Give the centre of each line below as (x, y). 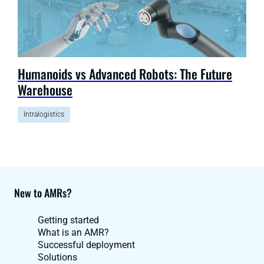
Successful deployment (86, 245)
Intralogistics (44, 114)
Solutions (57, 257)
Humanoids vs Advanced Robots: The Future (125, 73)
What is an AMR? (73, 232)
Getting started (68, 220)
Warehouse (45, 89)
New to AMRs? (43, 192)
